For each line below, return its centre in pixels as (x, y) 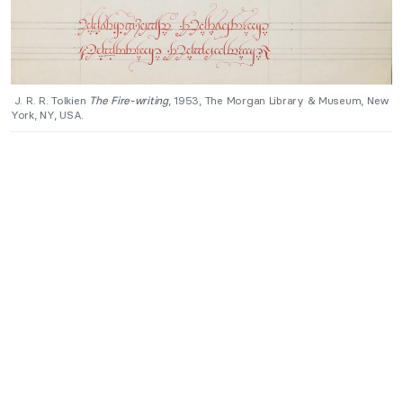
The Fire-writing (129, 100)
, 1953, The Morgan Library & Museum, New (279, 100)
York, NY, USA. (49, 114)
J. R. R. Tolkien (50, 100)
